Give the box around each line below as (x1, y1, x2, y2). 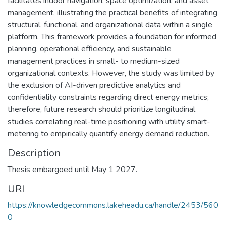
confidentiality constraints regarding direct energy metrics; (8, 91, 209, 103)
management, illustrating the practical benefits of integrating (8, 7, 217, 18)
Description (8, 146, 61, 160)
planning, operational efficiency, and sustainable (8, 43, 172, 54)
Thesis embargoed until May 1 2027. (8, 163, 137, 175)
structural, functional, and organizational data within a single (8, 19, 212, 30)
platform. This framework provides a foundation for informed (8, 31, 216, 42)
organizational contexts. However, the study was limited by (8, 67, 214, 79)
